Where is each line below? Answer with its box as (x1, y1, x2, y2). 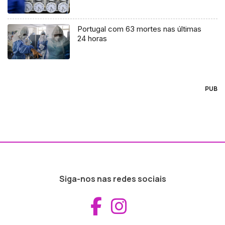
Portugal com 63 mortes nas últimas (77, 24, 202, 34)
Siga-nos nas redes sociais (59, 173, 166, 184)
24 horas (77, 33, 107, 43)
